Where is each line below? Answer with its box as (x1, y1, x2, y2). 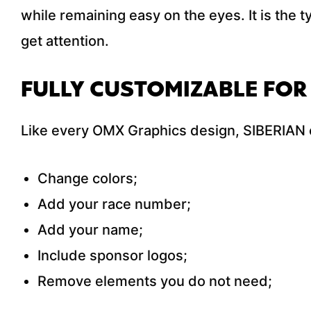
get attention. (21, 33, 109, 50)
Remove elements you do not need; (37, 273, 272, 290)
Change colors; (37, 170, 137, 187)
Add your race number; (37, 196, 191, 213)
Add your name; (37, 221, 143, 239)
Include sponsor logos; (37, 247, 187, 264)
